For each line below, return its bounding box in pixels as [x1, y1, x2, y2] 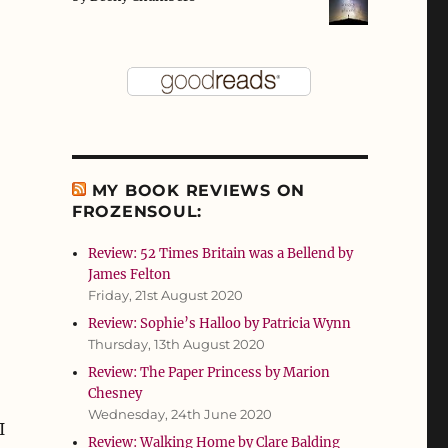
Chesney [88, 385, 143, 403]
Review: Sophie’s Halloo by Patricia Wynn [88, 315, 352, 333]
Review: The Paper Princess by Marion [88, 364, 331, 382]
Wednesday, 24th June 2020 [88, 406, 273, 423]
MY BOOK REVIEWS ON [91, 181, 306, 201]
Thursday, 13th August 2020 [88, 336, 266, 353]
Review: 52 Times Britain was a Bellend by [88, 245, 354, 263]
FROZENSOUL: [71, 202, 203, 222]
